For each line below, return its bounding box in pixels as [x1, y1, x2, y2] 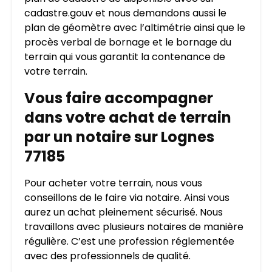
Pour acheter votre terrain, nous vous [24, 175, 202, 190]
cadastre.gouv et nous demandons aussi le [24, 5, 226, 20]
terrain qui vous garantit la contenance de [24, 49, 225, 64]
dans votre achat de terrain [24, 107, 231, 127]
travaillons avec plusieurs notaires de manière [24, 219, 243, 234]
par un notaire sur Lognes [24, 126, 214, 147]
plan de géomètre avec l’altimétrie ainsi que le [24, 20, 245, 35]
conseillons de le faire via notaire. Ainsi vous [24, 190, 229, 205]
